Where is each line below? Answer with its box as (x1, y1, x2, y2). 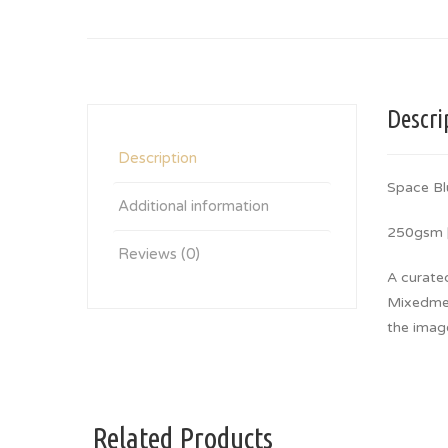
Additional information (118, 197, 269, 215)
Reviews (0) (118, 245, 200, 263)
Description (118, 149, 197, 167)
